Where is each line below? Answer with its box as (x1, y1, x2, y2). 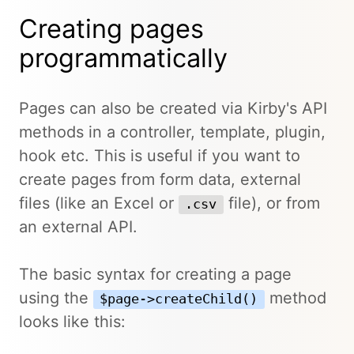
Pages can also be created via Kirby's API (19, 98, 327, 118)
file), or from (223, 193, 320, 213)
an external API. (19, 217, 137, 236)
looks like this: (19, 311, 126, 331)
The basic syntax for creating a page (19, 264, 292, 284)
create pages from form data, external (19, 169, 301, 189)
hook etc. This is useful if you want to (19, 145, 300, 165)
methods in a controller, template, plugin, (19, 122, 326, 141)
